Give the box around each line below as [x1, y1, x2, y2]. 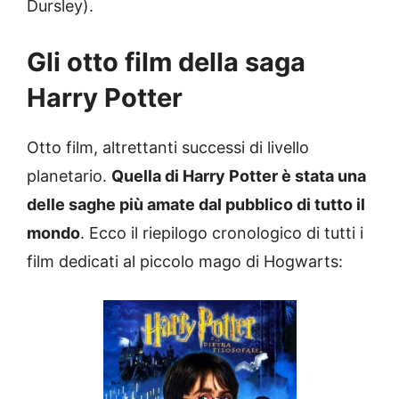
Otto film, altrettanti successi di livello [27, 138, 309, 158]
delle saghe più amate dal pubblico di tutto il [27, 195, 365, 215]
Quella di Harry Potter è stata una [111, 167, 366, 186]
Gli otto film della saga [27, 46, 305, 78]
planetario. [27, 167, 111, 186]
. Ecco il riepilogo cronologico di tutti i [80, 224, 363, 243]
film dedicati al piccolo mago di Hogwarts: [27, 252, 343, 272]
